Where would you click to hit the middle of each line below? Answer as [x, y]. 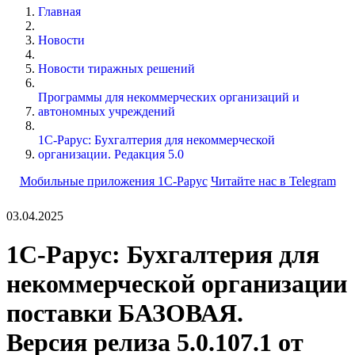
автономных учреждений [107, 111]
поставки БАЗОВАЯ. [125, 313]
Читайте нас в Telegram [273, 181]
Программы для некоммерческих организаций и [169, 97]
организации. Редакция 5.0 [111, 154]
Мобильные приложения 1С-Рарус [113, 181]
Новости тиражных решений [116, 68]
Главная [59, 11]
